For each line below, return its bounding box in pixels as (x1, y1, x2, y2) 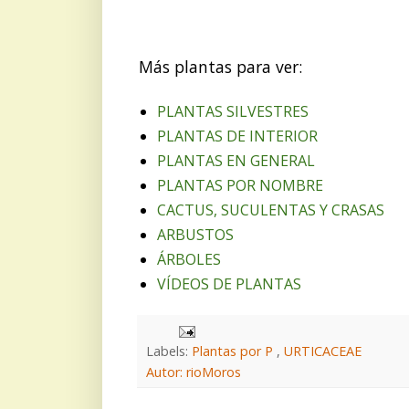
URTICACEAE (284, 341, 362, 360)
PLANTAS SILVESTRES (157, 100, 309, 121)
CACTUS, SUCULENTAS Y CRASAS (157, 199, 384, 220)
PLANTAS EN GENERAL (157, 150, 315, 171)
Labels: (146, 341, 192, 360)
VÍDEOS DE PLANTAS (157, 273, 301, 294)
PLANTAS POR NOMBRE (157, 174, 323, 195)
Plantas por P (192, 341, 277, 360)
